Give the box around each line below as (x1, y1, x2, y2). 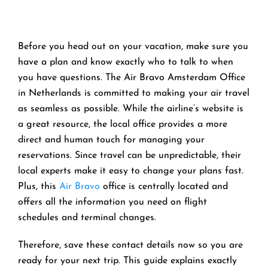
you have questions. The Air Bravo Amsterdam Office (18, 72, 245, 83)
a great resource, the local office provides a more (18, 119, 227, 129)
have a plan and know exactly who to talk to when (18, 57, 233, 67)
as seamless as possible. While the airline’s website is (18, 103, 243, 114)
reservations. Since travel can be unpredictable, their (18, 150, 241, 160)
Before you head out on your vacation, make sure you (18, 41, 248, 51)
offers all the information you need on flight (18, 197, 207, 207)
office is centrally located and (100, 181, 228, 191)
